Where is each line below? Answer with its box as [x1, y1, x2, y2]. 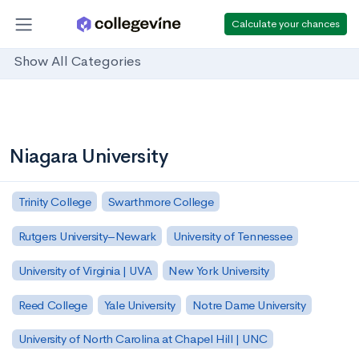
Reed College [18, 296, 87, 313]
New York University [168, 262, 269, 278]
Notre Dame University [192, 296, 306, 313]
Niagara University [10, 144, 168, 168]
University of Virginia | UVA [18, 262, 152, 278]
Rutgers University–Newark [18, 228, 156, 244]
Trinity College [18, 193, 91, 209]
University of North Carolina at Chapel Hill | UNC [18, 331, 268, 347]
